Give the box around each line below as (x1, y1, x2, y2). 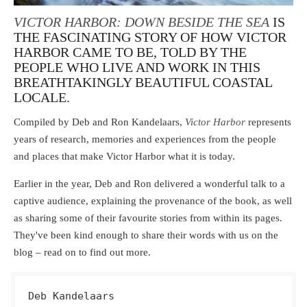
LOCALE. (14, 89, 70, 105)
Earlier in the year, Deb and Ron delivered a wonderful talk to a (14, 178, 285, 190)
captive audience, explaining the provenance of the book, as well (14, 195, 292, 207)
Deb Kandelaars (28, 290, 114, 303)
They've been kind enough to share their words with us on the (14, 230, 278, 241)
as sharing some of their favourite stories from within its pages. (14, 212, 282, 224)
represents (245, 116, 291, 128)
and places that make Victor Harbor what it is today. (14, 151, 235, 162)
